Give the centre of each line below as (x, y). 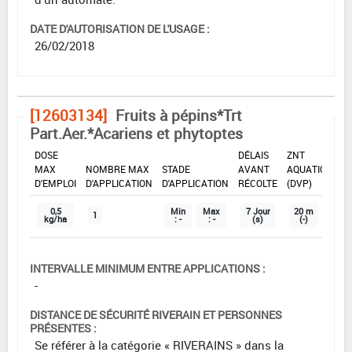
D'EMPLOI (55, 183)
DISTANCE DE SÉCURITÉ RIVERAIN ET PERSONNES (156, 315)
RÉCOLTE (258, 183)
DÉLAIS (253, 155)
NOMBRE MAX (117, 169)
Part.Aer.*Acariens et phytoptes (136, 134)
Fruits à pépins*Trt (179, 116)
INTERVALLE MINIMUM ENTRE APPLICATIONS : (148, 269)
